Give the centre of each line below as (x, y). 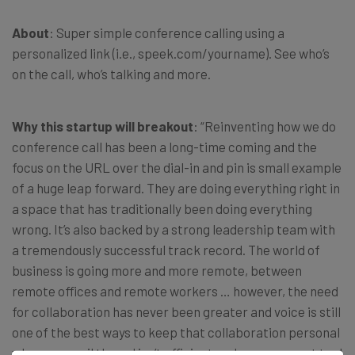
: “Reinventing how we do (265, 126)
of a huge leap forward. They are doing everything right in (176, 187)
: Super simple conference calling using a (167, 32)
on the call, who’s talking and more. (111, 73)
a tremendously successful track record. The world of (166, 249)
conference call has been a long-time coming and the (164, 146)
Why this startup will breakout (103, 126)
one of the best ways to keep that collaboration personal (176, 332)
